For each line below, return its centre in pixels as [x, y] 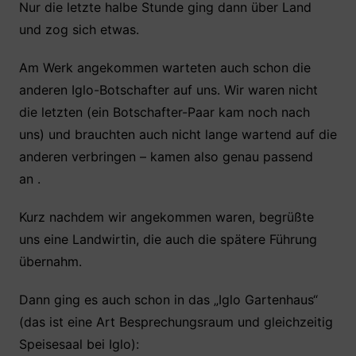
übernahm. [50, 261]
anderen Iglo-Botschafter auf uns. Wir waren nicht [168, 90]
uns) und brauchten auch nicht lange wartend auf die [178, 134]
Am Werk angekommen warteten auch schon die [164, 68]
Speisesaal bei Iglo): [79, 344]
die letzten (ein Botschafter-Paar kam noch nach [164, 112]
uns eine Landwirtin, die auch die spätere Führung [168, 239]
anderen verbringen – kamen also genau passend [166, 157]
